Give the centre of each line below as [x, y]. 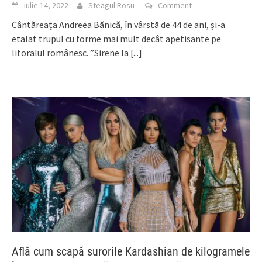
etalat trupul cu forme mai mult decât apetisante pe [116, 38]
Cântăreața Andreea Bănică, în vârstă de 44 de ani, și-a [118, 24]
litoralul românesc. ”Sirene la [71, 52]
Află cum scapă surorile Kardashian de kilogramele [131, 252]
